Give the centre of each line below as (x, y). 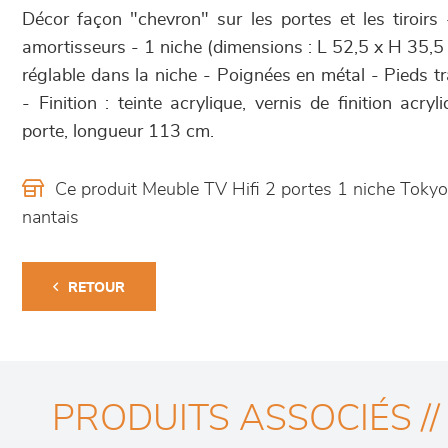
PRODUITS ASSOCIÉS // (246, 419)
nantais (50, 218)
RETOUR (96, 288)
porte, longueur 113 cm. (118, 132)
